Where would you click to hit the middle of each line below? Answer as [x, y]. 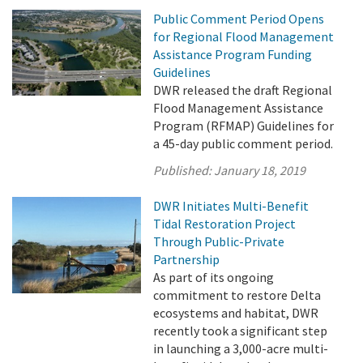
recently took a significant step [241, 331]
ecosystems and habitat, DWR [236, 313]
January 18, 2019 [260, 170]
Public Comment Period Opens [239, 19]
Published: [184, 170]
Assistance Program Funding [233, 54]
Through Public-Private [219, 241]
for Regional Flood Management [244, 36]
